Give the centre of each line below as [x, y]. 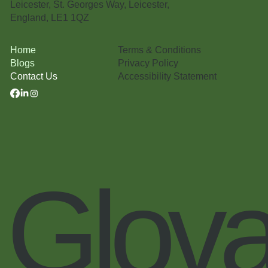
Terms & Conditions [160, 50]
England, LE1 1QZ [49, 18]
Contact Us [34, 76]
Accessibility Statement [167, 76]
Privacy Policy [148, 63]
